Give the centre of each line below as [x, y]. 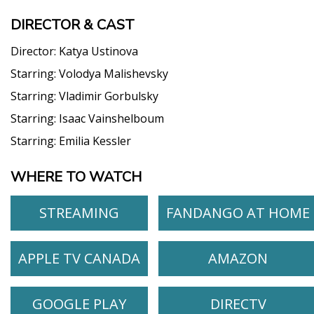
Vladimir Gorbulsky [109, 96]
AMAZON [238, 258]
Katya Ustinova [98, 51]
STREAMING [79, 212]
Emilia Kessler [95, 141]
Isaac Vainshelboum [111, 118]
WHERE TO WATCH [76, 177]
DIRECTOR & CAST [73, 25]
